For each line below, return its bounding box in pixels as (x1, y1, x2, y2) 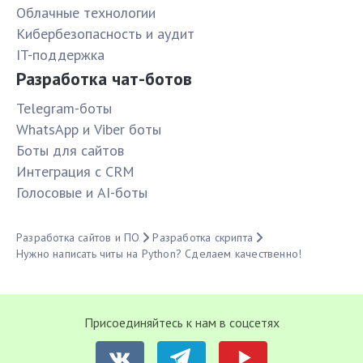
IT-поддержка (16, 45, 105, 65)
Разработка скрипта (152, 230, 254, 246)
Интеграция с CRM (16, 162, 135, 181)
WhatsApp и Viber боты (16, 120, 161, 139)
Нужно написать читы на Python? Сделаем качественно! (16, 246, 302, 262)
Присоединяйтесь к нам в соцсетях (83, 314, 280, 331)
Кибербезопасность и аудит (16, 24, 194, 44)
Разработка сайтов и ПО (16, 230, 140, 246)
